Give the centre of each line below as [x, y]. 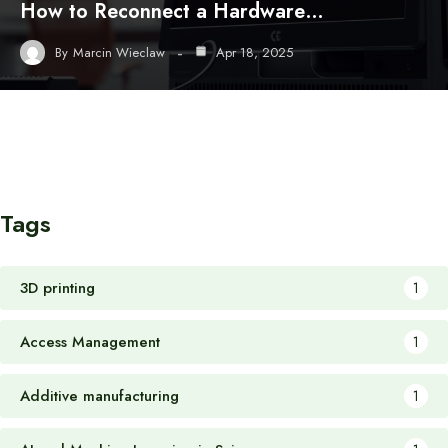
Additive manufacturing [99, 396]
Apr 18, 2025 [252, 52]
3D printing [57, 288]
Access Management [90, 342]
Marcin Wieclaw [119, 52]
